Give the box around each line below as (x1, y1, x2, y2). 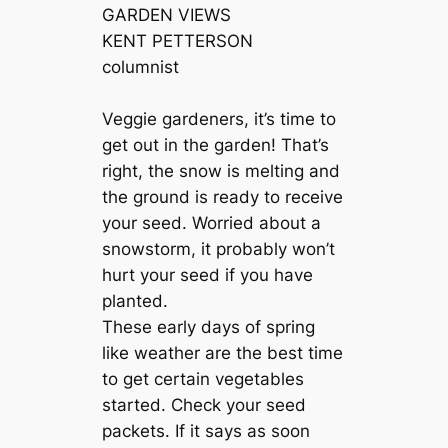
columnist (102, 57, 180, 78)
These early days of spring (102, 317, 316, 338)
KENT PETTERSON (102, 31, 254, 52)
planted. (102, 291, 169, 312)
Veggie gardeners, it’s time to (102, 109, 337, 130)
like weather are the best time (102, 343, 344, 364)
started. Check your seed (102, 395, 307, 416)
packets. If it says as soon (102, 421, 311, 442)
